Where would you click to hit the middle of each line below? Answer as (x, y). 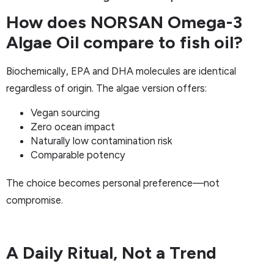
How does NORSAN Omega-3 (124, 22)
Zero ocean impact (73, 126)
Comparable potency (78, 154)
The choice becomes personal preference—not (113, 183)
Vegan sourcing (65, 112)
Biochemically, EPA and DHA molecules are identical (121, 71)
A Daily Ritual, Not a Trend (111, 252)
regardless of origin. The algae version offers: (106, 88)
